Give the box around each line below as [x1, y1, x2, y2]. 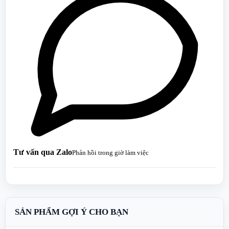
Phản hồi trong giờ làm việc [72, 148, 149, 156]
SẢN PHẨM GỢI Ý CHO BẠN [15, 207, 128, 217]
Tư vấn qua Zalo [13, 147, 72, 156]
